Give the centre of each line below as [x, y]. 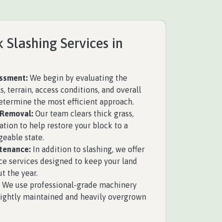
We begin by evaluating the [78, 78]
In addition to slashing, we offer [88, 149]
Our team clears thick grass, [83, 113]
